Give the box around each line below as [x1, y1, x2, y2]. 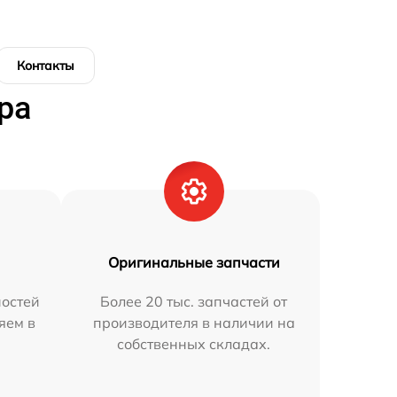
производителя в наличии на [92, 314, 295, 332]
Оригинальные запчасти [107, 253, 280, 272]
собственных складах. [117, 335, 271, 354]
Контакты [17, 58, 74, 74]
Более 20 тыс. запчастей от [100, 292, 288, 311]
